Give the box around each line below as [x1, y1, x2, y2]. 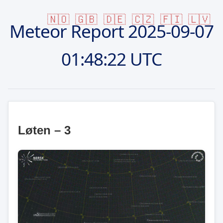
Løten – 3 [18, 123, 71, 137]
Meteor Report [9, 18, 128, 43]
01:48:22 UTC [61, 46, 162, 71]
